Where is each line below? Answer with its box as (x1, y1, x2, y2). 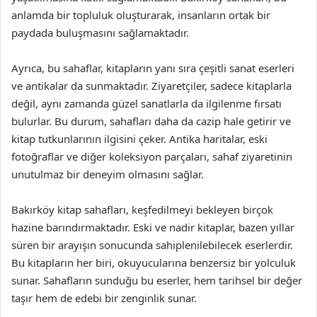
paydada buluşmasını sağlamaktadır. (11, 25, 189, 40)
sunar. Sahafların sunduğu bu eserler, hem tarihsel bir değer (11, 273, 302, 287)
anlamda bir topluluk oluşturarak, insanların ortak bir (11, 8, 270, 22)
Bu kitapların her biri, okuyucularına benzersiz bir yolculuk (11, 255, 296, 270)
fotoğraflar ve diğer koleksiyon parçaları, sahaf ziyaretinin (11, 149, 292, 163)
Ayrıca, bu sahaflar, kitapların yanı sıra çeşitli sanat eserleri (11, 61, 294, 75)
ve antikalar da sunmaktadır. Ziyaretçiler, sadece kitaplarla (11, 79, 292, 93)
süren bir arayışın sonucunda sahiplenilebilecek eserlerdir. (11, 238, 293, 252)
